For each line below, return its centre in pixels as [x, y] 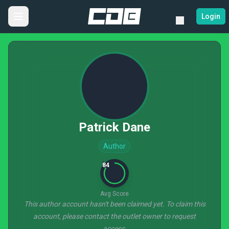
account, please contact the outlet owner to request [114, 216]
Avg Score [114, 194]
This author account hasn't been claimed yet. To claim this [114, 204]
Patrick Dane [114, 127]
